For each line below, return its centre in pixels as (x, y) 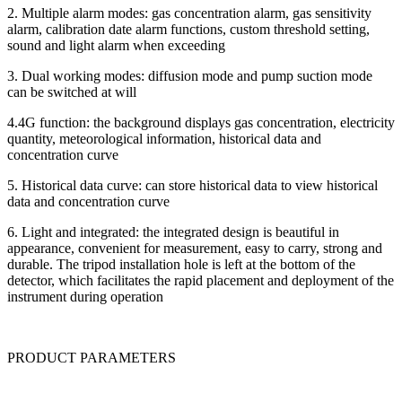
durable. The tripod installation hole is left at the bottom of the (181, 265)
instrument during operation (85, 297)
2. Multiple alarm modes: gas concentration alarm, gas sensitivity (189, 13)
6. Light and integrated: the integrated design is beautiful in (173, 232)
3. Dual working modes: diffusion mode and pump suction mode (190, 76)
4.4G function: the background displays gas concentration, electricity (201, 123)
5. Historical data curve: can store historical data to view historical (192, 186)
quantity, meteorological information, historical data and (164, 139)
